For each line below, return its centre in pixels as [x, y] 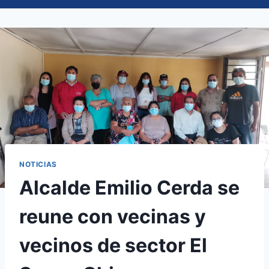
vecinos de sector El [113, 245]
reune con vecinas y [113, 216]
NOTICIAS [38, 164]
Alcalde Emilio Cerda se [129, 187]
